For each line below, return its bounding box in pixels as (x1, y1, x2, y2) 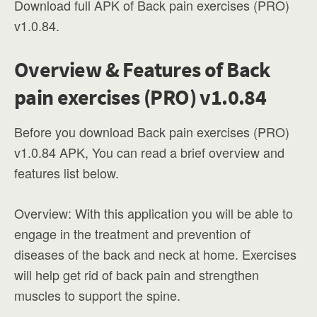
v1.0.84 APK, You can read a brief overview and (14, 143, 284, 161)
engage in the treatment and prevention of (14, 224, 250, 243)
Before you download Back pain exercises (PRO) (14, 122, 289, 141)
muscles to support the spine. (14, 286, 180, 304)
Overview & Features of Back (14, 56, 270, 83)
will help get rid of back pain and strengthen (14, 265, 259, 284)
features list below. (14, 163, 119, 182)
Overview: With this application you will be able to (14, 204, 293, 222)
